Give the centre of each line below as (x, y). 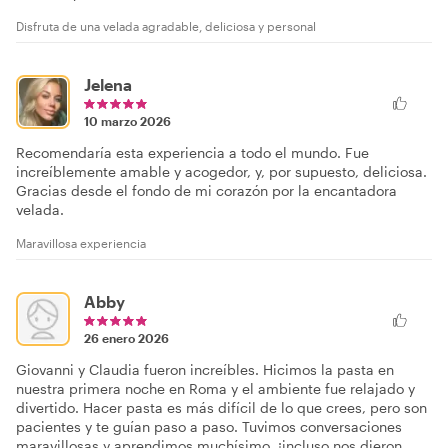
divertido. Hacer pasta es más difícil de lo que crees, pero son (221, 407)
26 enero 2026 (126, 338)
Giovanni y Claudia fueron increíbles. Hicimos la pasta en (205, 369)
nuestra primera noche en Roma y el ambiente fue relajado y (215, 388)
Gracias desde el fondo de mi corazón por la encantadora (206, 190)
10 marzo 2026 (127, 121)
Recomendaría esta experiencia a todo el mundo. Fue (192, 152)
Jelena (108, 84)
